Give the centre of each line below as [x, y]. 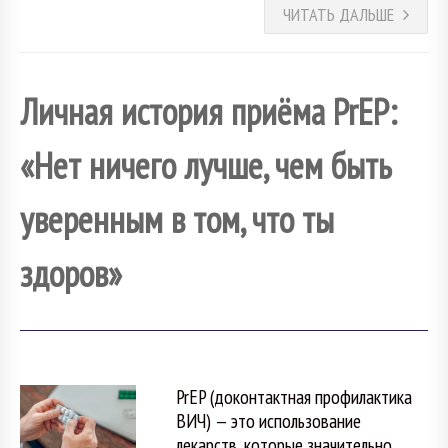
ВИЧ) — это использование [268, 420]
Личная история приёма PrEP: [208, 111]
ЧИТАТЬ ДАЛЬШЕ [338, 15]
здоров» [71, 273]
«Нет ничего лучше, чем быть [206, 165]
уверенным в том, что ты [177, 219]
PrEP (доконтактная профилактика [293, 396]
